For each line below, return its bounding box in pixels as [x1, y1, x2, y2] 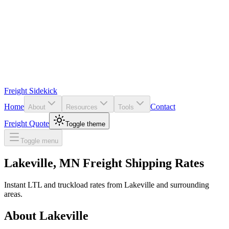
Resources [66, 103, 98, 111]
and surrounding [154, 180, 209, 189]
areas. [4, 189, 22, 198]
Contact [150, 102, 175, 111]
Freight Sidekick [4, 86, 57, 95]
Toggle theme [65, 120, 105, 128]
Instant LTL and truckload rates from [4, 180, 124, 189]
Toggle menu [20, 137, 58, 145]
